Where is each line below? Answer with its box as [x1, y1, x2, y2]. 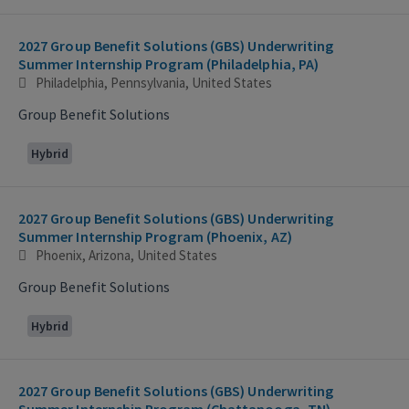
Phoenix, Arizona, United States [36, 246, 217, 264]
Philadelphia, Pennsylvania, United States [36, 73, 272, 91]
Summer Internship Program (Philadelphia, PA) [18, 54, 320, 73]
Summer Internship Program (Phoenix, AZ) [18, 226, 292, 246]
